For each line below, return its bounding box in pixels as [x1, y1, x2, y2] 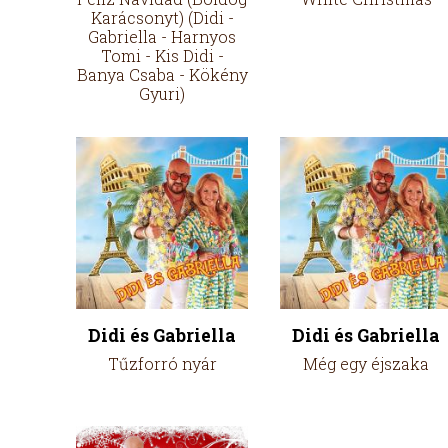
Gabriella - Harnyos [88, 26, 236, 47]
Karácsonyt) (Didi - [90, 7, 234, 28]
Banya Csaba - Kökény [76, 64, 248, 85]
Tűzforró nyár [107, 353, 217, 374]
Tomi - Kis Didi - [100, 45, 224, 66]
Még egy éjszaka [303, 353, 429, 374]
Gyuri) [139, 83, 185, 104]
